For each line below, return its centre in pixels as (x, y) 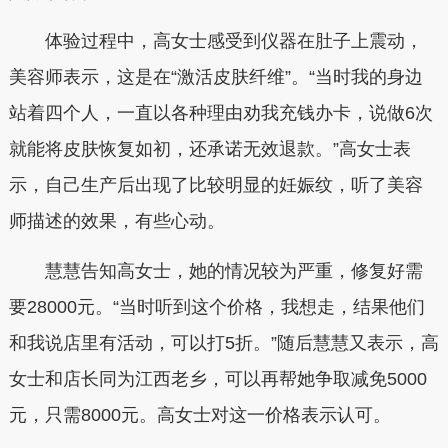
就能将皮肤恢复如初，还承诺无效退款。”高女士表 (209, 149)
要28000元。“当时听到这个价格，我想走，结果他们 (216, 306)
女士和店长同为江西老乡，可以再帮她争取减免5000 (217, 378)
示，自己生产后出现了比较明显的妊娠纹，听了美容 (215, 185)
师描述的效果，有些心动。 (116, 221)
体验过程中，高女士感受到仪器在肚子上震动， (215, 41)
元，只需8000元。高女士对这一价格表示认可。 (199, 414)
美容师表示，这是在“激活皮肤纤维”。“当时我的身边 (215, 77)
